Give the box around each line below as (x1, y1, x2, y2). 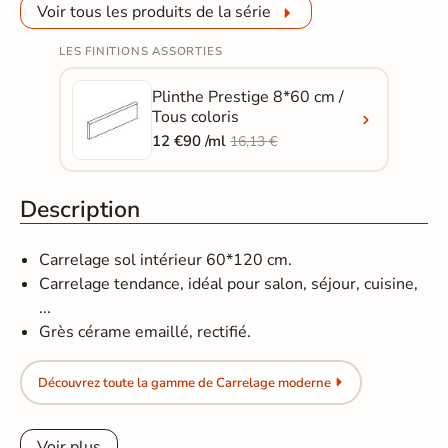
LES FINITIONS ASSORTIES (58, 43, 223, 60)
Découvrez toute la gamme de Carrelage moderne (37, 373, 331, 392)
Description (20, 194, 141, 226)
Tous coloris (152, 106, 240, 129)
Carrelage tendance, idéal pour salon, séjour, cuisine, (39, 273, 419, 296)
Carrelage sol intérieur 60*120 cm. (39, 249, 293, 272)
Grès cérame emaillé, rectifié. (39, 321, 252, 344)
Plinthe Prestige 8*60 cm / (152, 86, 345, 109)
